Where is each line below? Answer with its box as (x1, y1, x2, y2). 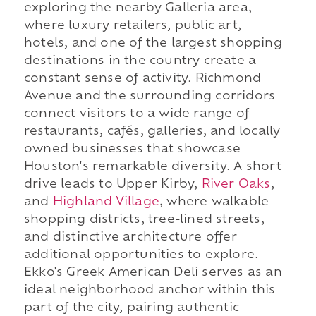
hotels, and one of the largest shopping (23, 38, 282, 50)
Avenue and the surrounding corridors (23, 91, 276, 103)
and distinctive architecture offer (23, 232, 237, 244)
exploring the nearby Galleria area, (23, 3, 252, 15)
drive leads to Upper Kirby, (23, 179, 202, 191)
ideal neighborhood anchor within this (23, 285, 276, 297)
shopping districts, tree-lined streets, (23, 214, 265, 226)
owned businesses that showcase (23, 144, 241, 156)
